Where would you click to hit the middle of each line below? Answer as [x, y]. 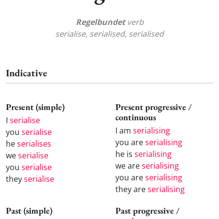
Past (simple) [29, 210]
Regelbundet [100, 22]
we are [129, 165]
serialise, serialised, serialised [109, 34]
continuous [136, 117]
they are [131, 189]
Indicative [26, 73]
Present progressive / [153, 107]
